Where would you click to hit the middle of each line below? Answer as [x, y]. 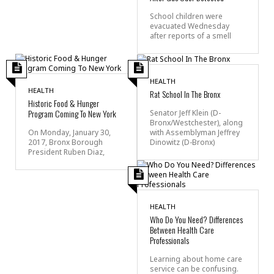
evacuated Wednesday [190, 26]
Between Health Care [182, 229]
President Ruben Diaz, [66, 152]
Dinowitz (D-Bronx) [182, 142]
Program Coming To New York [72, 113]
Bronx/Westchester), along [196, 122]
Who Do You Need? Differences [196, 219]
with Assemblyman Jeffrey [195, 132]
